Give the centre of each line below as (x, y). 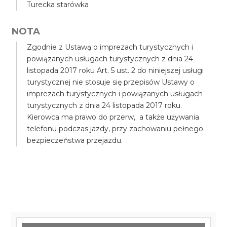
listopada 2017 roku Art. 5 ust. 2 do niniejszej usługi (116, 70)
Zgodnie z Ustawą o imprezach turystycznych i (110, 47)
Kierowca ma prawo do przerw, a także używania (113, 117)
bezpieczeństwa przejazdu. (75, 140)
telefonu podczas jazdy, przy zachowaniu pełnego (115, 129)
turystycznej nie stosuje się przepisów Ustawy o (111, 82)
